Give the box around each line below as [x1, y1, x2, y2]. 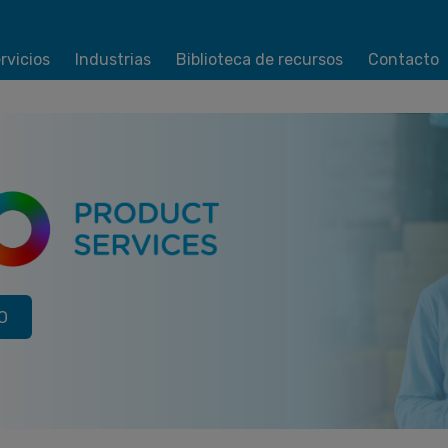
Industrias [74, 50, 151, 70]
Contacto [367, 50, 439, 70]
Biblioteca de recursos [175, 50, 343, 70]
